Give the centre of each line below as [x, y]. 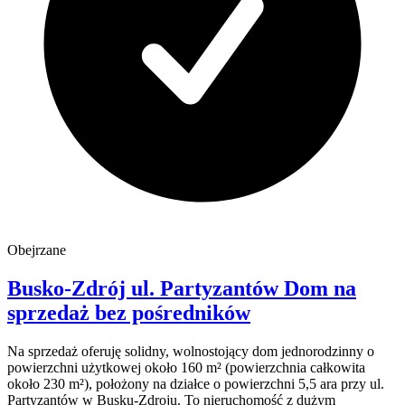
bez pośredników [173, 312]
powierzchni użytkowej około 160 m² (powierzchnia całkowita [186, 367]
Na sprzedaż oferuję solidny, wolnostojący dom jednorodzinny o [191, 351]
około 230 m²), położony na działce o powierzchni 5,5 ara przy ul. [196, 383]
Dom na [320, 288]
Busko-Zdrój [69, 288]
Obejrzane [37, 250]
